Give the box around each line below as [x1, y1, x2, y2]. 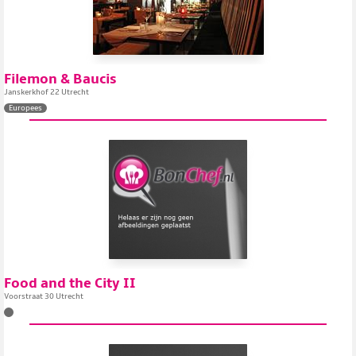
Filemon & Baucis [4, 71, 117, 87]
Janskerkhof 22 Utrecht [4, 87, 89, 97]
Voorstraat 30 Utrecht [4, 292, 83, 301]
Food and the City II [4, 275, 136, 292]
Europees [9, 103, 42, 113]
